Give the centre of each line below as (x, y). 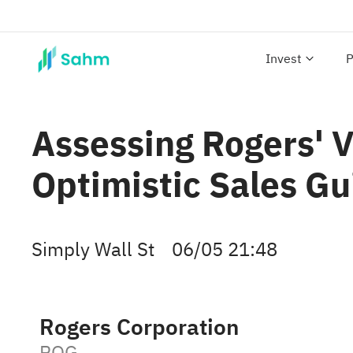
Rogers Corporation (139, 327)
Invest (284, 59)
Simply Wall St (93, 250)
